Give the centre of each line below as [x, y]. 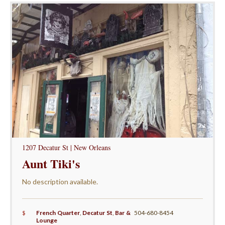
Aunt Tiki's [51, 164]
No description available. [60, 182]
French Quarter [58, 213]
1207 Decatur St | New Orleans [66, 148]
